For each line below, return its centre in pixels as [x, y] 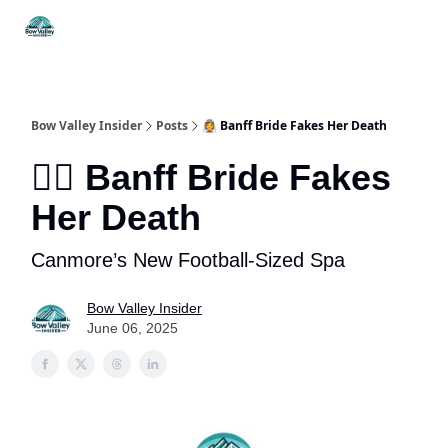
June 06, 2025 [132, 328]
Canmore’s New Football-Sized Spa [188, 260]
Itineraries [178, 23]
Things [92, 23]
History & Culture [383, 29]
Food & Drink [280, 29]
